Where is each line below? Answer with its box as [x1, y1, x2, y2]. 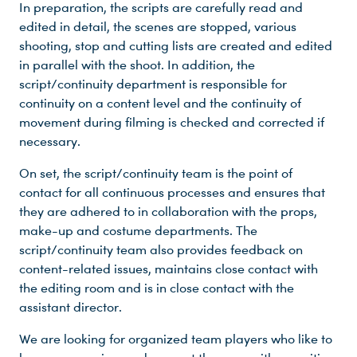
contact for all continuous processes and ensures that [19, 185, 325, 200]
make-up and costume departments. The [19, 223, 257, 238]
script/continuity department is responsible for [19, 76, 287, 92]
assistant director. [19, 300, 122, 315]
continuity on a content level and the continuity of [19, 96, 301, 111]
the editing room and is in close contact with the [19, 280, 294, 296]
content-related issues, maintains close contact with [19, 261, 318, 277]
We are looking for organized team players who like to [19, 331, 332, 347]
